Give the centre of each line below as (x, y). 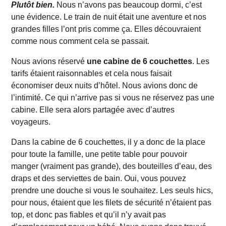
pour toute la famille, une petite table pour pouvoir (99, 154)
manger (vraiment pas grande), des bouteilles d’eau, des (112, 166)
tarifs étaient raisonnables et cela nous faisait (92, 74)
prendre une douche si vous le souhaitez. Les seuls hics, (112, 191)
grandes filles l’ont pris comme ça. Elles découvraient (106, 29)
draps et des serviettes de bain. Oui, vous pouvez (99, 179)
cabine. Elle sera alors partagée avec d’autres (93, 110)
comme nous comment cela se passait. (81, 41)
